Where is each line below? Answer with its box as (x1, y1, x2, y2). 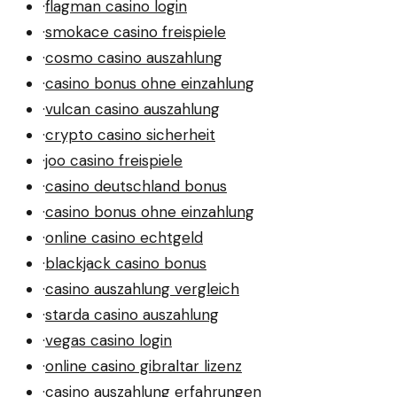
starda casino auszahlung (45, 304, 219, 324)
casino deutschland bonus (45, 175, 227, 196)
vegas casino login (45, 330, 172, 350)
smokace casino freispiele (45, 21, 226, 42)
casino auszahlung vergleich (45, 278, 239, 299)
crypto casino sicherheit (45, 124, 215, 144)
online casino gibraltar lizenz (45, 355, 242, 376)
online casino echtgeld (45, 227, 203, 247)
